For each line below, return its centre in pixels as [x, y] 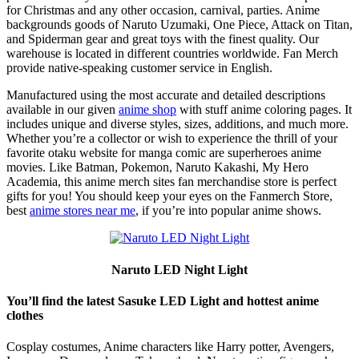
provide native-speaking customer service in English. [139, 68]
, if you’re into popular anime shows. [228, 211]
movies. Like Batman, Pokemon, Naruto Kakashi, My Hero [157, 167]
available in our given [63, 110]
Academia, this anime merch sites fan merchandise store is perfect [171, 182]
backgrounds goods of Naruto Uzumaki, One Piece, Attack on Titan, [179, 25]
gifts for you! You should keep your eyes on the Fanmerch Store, [169, 196]
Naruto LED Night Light [179, 269]
